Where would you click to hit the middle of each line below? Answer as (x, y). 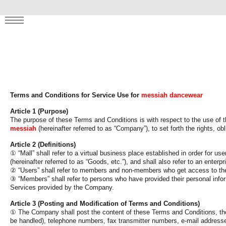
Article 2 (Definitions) (43, 145)
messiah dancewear (172, 95)
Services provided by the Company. (62, 187)
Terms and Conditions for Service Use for (76, 95)
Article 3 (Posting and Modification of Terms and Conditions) (105, 204)
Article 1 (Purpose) (39, 111)
